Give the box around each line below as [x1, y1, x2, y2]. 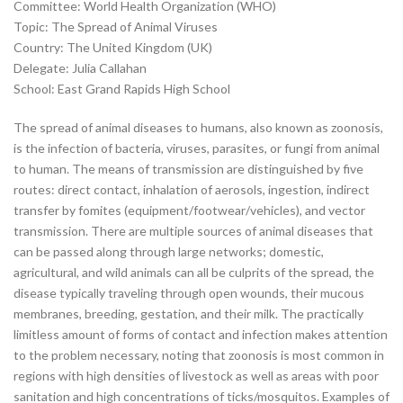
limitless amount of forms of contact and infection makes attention [13, 327, 388, 342]
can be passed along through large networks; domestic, [13, 244, 324, 259]
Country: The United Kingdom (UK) [13, 40, 212, 55]
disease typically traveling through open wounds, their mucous [13, 285, 364, 300]
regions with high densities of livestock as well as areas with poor [13, 368, 379, 383]
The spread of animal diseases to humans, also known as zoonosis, [13, 120, 383, 135]
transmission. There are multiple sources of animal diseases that [13, 223, 373, 238]
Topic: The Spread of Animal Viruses [13, 19, 218, 34]
